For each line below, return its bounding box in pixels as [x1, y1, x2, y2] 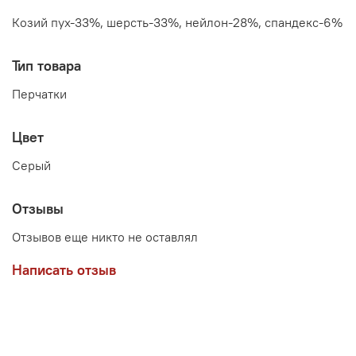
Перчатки [12, 85, 67, 102]
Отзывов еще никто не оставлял [12, 228, 198, 245]
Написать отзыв [12, 260, 116, 279]
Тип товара [12, 56, 81, 75]
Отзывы [12, 199, 64, 218]
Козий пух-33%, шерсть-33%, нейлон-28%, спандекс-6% [12, 14, 342, 31]
